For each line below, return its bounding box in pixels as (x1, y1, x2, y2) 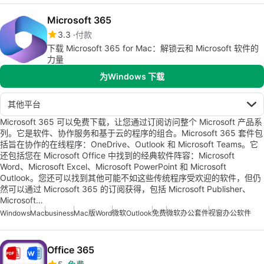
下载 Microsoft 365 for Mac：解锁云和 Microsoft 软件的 (47, 43, 259, 53)
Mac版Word (74, 209, 112, 217)
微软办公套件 (166, 209, 209, 217)
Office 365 (47, 244, 94, 256)
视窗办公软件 (209, 209, 251, 217)
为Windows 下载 (100, 71, 164, 81)
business (45, 209, 74, 217)
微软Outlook (112, 209, 152, 217)
